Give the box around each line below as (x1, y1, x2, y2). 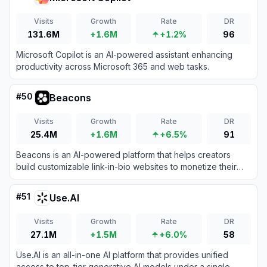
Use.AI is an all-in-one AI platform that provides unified (16, 250, 228, 260)
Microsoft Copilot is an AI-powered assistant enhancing (16, 49, 232, 60)
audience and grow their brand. (16, 173, 140, 184)
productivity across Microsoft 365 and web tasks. (16, 61, 209, 72)
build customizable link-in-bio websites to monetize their (16, 162, 237, 172)
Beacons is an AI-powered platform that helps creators (16, 150, 231, 160)
